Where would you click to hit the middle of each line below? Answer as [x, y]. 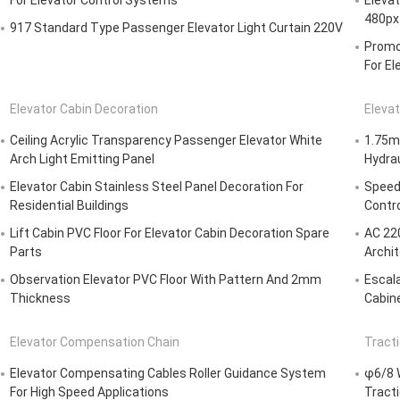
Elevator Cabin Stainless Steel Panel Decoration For [157, 187]
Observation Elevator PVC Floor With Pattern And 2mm [166, 280]
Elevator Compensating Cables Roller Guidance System [168, 374]
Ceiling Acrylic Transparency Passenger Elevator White [166, 141]
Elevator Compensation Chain [95, 342]
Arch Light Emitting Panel [82, 159]
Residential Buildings [69, 206]
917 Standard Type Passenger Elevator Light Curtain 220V [176, 28]
